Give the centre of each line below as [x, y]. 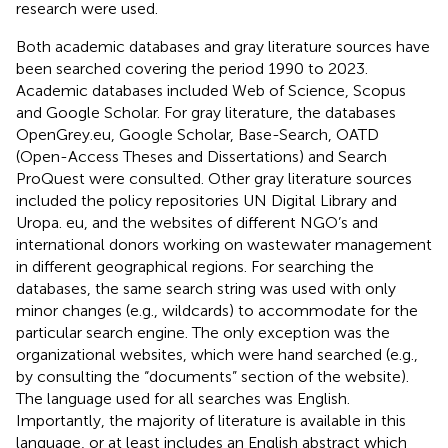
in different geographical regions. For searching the [195, 266]
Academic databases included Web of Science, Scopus [211, 90]
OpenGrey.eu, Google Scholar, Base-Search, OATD [197, 134]
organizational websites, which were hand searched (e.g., [217, 354]
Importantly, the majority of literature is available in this [211, 420]
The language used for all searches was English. [183, 398]
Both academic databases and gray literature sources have [223, 46]
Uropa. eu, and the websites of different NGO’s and [197, 222]
